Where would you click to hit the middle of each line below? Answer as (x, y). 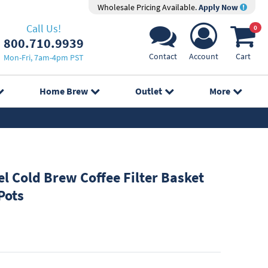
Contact (163, 56)
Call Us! (43, 28)
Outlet (149, 91)
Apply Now (219, 7)
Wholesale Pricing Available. (148, 7)
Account (204, 56)
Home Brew (63, 91)
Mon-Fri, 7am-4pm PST (43, 57)
